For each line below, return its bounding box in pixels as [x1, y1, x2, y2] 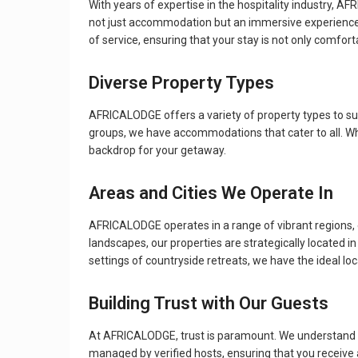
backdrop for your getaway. [89, 144, 226, 157]
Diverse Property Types [89, 73, 274, 93]
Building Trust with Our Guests [89, 293, 328, 314]
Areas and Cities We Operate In [89, 183, 333, 204]
